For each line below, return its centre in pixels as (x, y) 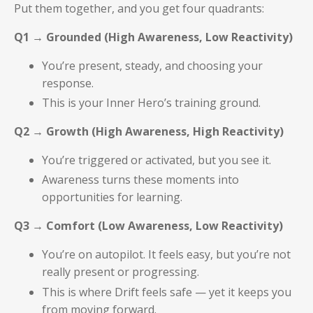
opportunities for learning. (112, 197)
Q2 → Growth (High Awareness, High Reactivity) (149, 132)
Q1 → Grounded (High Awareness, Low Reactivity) (153, 37)
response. (68, 83)
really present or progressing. (121, 272)
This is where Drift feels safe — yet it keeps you (167, 292)
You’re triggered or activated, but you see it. (156, 160)
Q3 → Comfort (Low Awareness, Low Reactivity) (148, 226)
